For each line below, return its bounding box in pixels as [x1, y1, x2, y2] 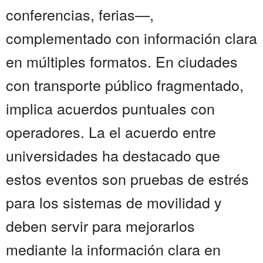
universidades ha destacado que [6, 144, 220, 166]
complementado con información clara [6, 27, 257, 49]
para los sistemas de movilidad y [6, 191, 222, 213]
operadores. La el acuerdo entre [6, 121, 216, 143]
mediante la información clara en [6, 238, 221, 260]
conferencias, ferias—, [6, 4, 154, 25]
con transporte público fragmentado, [6, 74, 244, 96]
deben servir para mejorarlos [6, 215, 195, 237]
